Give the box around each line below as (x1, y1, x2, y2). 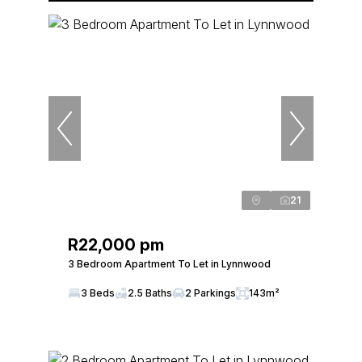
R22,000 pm (68, 235, 164, 255)
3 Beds (81, 287, 115, 299)
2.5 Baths (128, 287, 172, 299)
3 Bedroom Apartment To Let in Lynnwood (68, 258, 271, 270)
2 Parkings (185, 287, 236, 299)
